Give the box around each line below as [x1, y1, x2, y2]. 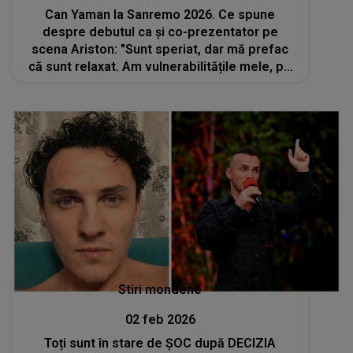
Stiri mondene [118, 282, 203, 297]
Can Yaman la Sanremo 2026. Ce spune [45, 6, 276, 22]
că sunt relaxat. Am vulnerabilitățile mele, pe [28, 58, 292, 74]
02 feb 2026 [124, 312, 195, 327]
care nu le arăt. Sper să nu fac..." [65, 76, 255, 91]
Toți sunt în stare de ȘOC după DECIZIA [44, 336, 277, 351]
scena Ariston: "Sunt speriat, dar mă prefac [32, 41, 289, 57]
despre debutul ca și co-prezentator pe [42, 24, 278, 39]
